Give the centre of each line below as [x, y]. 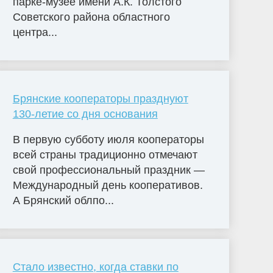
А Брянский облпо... [63, 200]
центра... [35, 32]
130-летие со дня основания [85, 114]
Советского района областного [91, 17]
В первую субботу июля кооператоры [108, 139]
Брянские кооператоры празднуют [100, 98]
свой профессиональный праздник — [108, 170]
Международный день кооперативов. [108, 185]
